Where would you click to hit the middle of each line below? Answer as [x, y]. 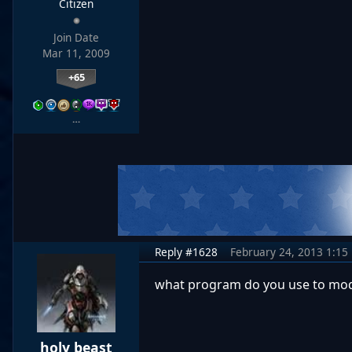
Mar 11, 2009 [76, 53]
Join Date [76, 38]
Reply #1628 [186, 252]
